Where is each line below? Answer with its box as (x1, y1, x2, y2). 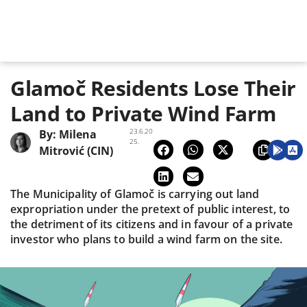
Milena (59, 126, 97, 142)
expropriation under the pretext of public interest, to (10, 201, 291, 217)
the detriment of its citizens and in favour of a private (10, 217, 293, 232)
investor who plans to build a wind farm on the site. (10, 232, 282, 247)
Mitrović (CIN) (39, 143, 113, 158)
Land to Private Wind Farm (10, 99, 276, 127)
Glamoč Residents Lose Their (10, 73, 296, 102)
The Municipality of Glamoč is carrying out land (10, 186, 260, 202)
